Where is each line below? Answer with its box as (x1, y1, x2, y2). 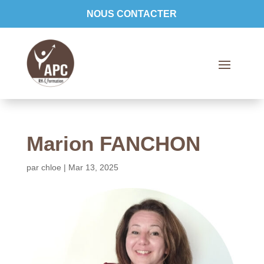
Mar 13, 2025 (68, 163, 118, 173)
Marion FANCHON (26, 132, 200, 156)
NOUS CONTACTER (87, 9, 177, 19)
